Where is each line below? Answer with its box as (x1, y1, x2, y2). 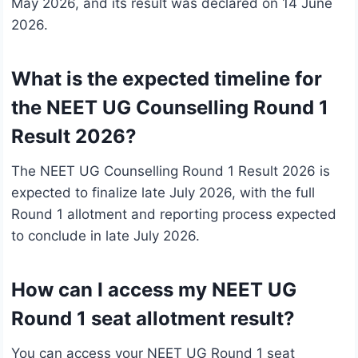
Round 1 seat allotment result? (11, 307, 295, 331)
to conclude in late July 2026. (11, 228, 200, 245)
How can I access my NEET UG (11, 278, 296, 302)
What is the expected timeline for (11, 67, 322, 91)
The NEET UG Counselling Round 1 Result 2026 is (11, 163, 330, 180)
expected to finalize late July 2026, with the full (11, 185, 315, 201)
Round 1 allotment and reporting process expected (11, 206, 336, 223)
